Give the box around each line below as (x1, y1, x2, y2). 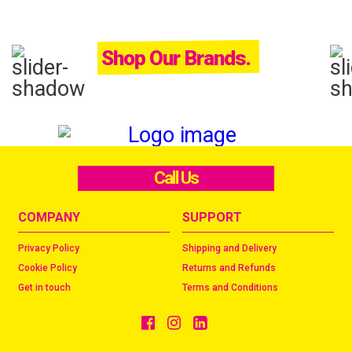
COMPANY (18, 210, 80, 225)
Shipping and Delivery (182, 243, 277, 255)
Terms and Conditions (182, 282, 278, 294)
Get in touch (18, 282, 71, 294)
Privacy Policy (18, 243, 79, 255)
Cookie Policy (18, 262, 77, 274)
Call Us (153, 168, 199, 189)
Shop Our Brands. (101, 46, 251, 71)
